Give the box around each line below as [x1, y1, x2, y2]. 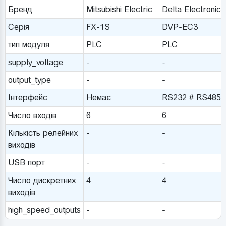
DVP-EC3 [161, 22, 198, 32]
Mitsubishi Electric [86, 5, 152, 15]
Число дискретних [8, 176, 76, 186]
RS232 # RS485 [161, 93, 221, 103]
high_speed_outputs [8, 205, 81, 215]
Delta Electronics [161, 5, 225, 15]
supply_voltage [8, 58, 63, 68]
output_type [8, 75, 51, 85]
